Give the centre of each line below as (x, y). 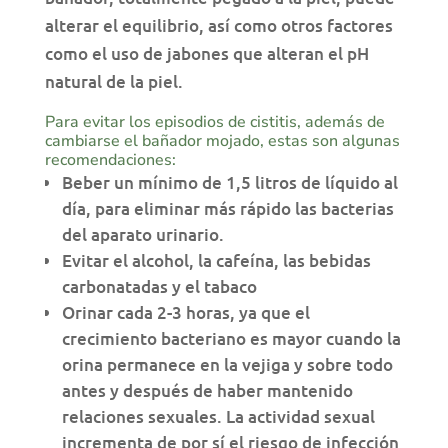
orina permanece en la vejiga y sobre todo (227, 365)
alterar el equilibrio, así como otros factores (218, 26)
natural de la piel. (113, 82)
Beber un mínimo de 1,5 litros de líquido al (229, 183)
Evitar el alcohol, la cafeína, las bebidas (216, 261)
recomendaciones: (110, 160)
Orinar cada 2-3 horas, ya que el (185, 313)
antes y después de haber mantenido (207, 391)
